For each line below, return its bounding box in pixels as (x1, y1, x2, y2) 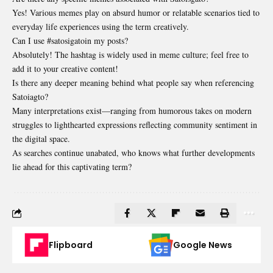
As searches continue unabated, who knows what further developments (12, 146, 255, 158)
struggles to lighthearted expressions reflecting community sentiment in (12, 118, 257, 130)
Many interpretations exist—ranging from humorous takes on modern (12, 104, 252, 116)
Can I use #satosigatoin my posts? (12, 34, 128, 46)
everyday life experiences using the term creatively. (12, 20, 189, 32)
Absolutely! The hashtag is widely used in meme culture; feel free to (12, 48, 249, 60)
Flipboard (49, 238, 93, 251)
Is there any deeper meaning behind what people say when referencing (12, 76, 254, 88)
